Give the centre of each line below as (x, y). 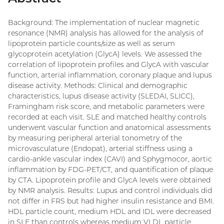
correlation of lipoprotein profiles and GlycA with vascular (108, 64)
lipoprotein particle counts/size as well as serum (91, 43)
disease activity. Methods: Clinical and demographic (98, 85)
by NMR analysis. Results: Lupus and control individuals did (110, 190)
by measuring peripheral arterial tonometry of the (95, 138)
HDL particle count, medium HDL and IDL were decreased (109, 211)
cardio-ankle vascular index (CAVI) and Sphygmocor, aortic (110, 159)
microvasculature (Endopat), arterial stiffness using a (100, 148)
